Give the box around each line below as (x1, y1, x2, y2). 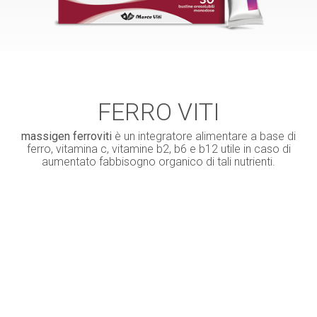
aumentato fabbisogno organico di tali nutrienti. (42, 155, 275, 169)
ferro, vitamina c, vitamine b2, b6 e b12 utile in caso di (26, 142, 291, 156)
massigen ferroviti (21, 129, 115, 144)
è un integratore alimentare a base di (115, 129, 296, 144)
